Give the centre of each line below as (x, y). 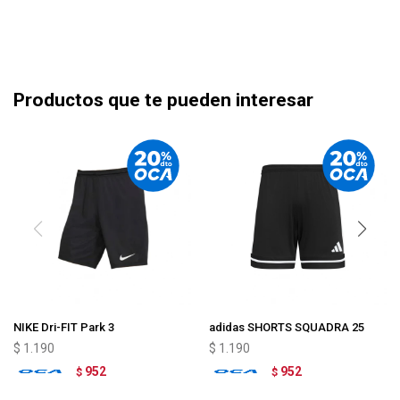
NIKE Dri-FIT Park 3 (64, 327)
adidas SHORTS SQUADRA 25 (287, 327)
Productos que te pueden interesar (163, 100)
